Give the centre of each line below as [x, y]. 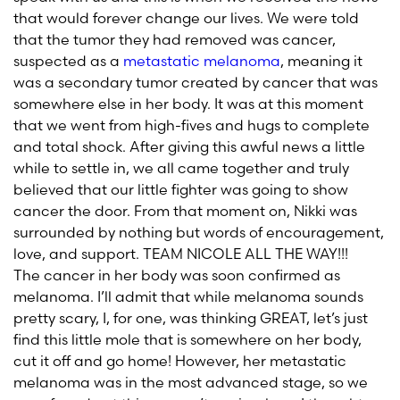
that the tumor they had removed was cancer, [175, 39]
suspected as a [68, 61]
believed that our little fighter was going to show [181, 189]
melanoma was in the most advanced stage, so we [191, 382]
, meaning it [321, 61]
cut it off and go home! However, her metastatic [180, 361]
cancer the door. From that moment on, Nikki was [185, 211]
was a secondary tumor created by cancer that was [196, 82]
